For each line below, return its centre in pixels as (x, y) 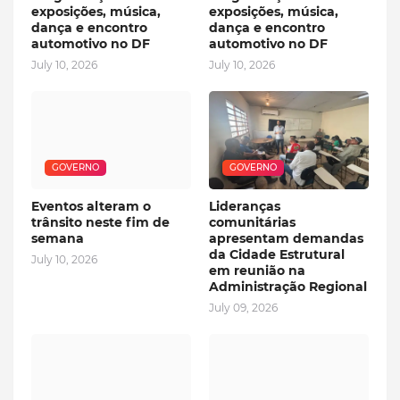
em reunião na (257, 270)
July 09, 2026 (243, 307)
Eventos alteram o (91, 206)
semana (58, 238)
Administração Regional (288, 286)
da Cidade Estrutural (277, 254)
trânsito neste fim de (100, 222)
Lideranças (245, 206)
